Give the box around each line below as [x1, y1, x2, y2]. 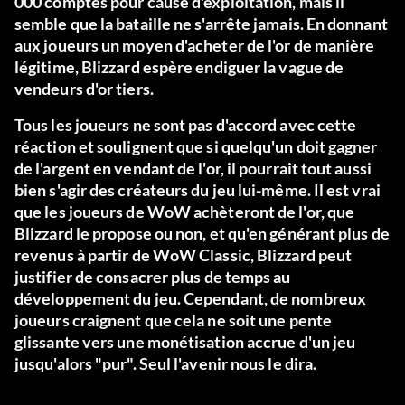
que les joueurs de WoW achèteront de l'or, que [14, 202, 355, 222]
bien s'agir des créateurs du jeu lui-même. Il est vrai [14, 180, 381, 201]
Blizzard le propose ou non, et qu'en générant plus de [14, 223, 390, 244]
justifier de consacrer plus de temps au [14, 267, 291, 287]
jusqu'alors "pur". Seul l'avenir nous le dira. [14, 353, 317, 374]
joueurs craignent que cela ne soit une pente [14, 310, 332, 331]
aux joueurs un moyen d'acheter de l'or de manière [14, 35, 375, 56]
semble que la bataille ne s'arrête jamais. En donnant [14, 14, 388, 34]
